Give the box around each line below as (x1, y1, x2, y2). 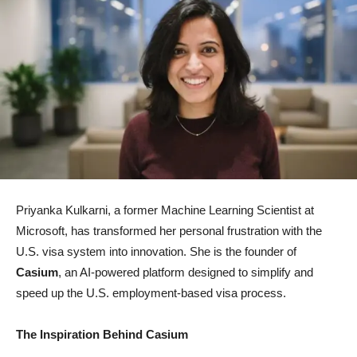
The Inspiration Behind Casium (16, 328, 188, 342)
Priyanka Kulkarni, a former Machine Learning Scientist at (16, 203, 314, 218)
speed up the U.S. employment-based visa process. (16, 286, 286, 300)
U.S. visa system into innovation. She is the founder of (16, 245, 296, 259)
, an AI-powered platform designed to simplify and (58, 265, 313, 280)
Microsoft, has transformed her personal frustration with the (16, 224, 322, 238)
